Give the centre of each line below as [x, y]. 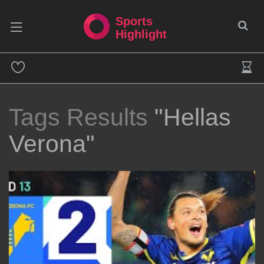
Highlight [141, 34]
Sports [134, 21]
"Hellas [193, 117]
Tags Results [82, 117]
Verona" [52, 144]
